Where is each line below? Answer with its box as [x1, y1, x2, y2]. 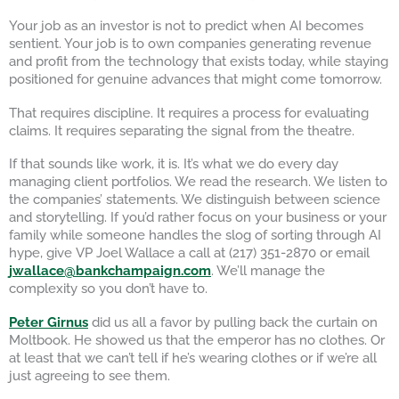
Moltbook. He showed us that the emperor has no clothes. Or [9, 331, 385, 347]
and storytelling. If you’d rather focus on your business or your [9, 209, 387, 225]
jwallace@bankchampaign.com [9, 263, 211, 279]
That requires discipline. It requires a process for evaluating [9, 104, 369, 120]
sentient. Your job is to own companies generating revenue [9, 36, 371, 52]
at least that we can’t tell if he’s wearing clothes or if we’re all [9, 349, 377, 365]
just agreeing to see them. [9, 367, 170, 383]
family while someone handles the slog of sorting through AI [9, 227, 381, 243]
